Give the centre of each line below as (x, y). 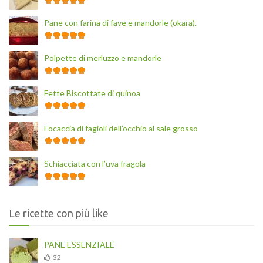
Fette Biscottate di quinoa (92, 93)
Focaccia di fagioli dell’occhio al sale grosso (121, 128)
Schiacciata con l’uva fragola (95, 163)
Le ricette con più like (59, 213)
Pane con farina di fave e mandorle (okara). (120, 22)
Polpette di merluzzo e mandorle (103, 58)
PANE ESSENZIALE (79, 244)
